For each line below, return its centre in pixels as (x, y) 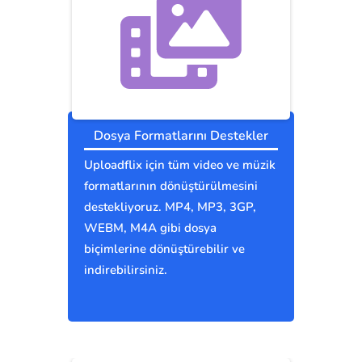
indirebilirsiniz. (126, 270)
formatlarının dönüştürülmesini (171, 186)
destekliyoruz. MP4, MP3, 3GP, (170, 207)
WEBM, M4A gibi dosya (150, 228)
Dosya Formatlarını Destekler (181, 136)
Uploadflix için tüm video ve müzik (180, 165)
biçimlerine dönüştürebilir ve (164, 249)
